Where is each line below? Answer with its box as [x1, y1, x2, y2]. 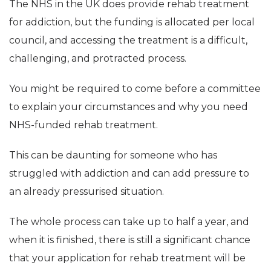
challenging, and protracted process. [9, 53, 186, 65]
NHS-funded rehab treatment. [9, 119, 158, 131]
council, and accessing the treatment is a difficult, [9, 34, 247, 47]
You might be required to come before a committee [9, 83, 261, 95]
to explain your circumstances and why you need [9, 101, 248, 113]
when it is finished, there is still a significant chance [9, 234, 250, 246]
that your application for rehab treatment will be [9, 252, 246, 264]
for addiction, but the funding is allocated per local [9, 16, 255, 28]
